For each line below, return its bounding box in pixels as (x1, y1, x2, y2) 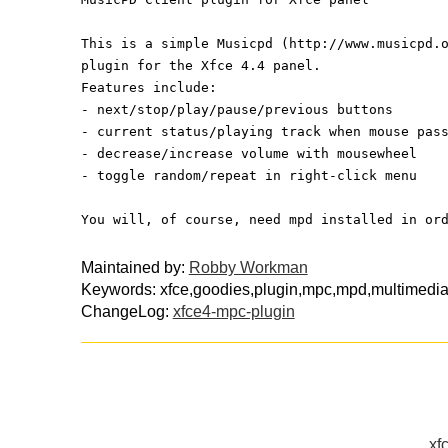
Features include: (80, 79, 217, 95)
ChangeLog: (80, 302, 173, 320)
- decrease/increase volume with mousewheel (80, 145, 417, 161)
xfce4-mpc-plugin (172, 302, 295, 320)
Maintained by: (80, 258, 189, 276)
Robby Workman (188, 258, 308, 276)
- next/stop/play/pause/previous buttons (80, 101, 393, 117)
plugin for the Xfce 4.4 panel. (80, 57, 321, 73)
